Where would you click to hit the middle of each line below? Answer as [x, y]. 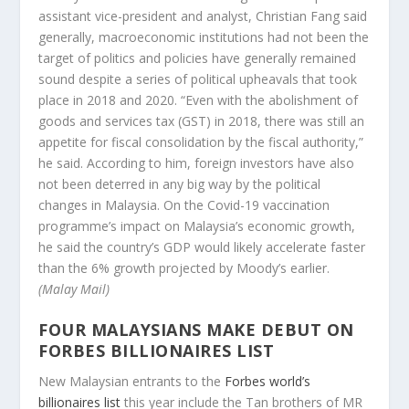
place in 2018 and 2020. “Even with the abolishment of [199, 100]
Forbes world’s [268, 382]
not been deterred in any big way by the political [180, 184]
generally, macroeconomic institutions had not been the [204, 37]
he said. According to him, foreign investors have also [197, 163]
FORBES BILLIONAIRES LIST [157, 351]
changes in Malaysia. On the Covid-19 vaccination [184, 204]
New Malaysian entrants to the [132, 382]
